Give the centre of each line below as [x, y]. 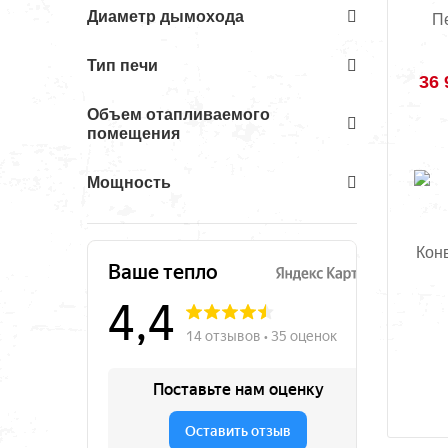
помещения [133, 133]
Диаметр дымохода [165, 16]
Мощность [129, 182]
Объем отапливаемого [178, 114]
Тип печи [122, 65]
